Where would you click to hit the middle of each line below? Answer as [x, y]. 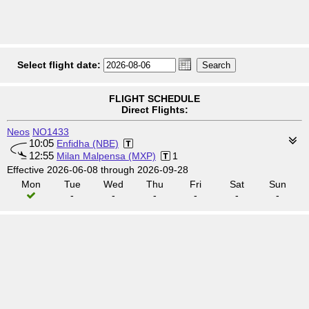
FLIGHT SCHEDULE [154, 99]
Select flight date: [59, 65]
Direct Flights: [154, 110]
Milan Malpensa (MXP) [106, 156]
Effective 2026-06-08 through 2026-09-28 [98, 170]
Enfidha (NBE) [88, 143]
